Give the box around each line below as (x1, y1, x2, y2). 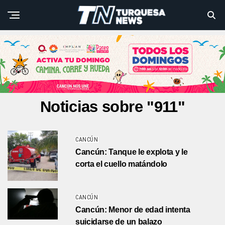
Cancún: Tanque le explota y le (75, 148, 188, 157)
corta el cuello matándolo (75, 160, 167, 169)
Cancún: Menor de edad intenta (75, 205, 190, 214)
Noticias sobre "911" (40, 98, 185, 116)
